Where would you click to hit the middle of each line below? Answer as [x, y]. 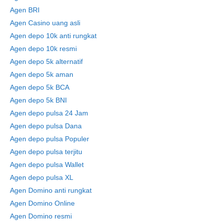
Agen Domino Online [42, 203]
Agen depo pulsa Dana [46, 126]
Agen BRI [25, 10]
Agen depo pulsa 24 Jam [49, 113]
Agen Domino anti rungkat [51, 190]
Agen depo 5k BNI [38, 100]
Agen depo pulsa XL [42, 177]
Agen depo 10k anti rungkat [53, 35]
